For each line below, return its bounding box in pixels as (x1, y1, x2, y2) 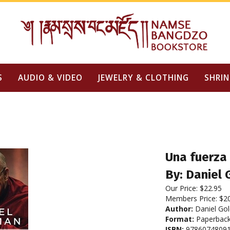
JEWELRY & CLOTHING (98, 72, 189, 83)
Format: (165, 214, 194, 224)
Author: (165, 204, 193, 214)
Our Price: (165, 183, 198, 193)
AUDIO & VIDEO (17, 72, 83, 83)
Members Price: (165, 194, 219, 203)
